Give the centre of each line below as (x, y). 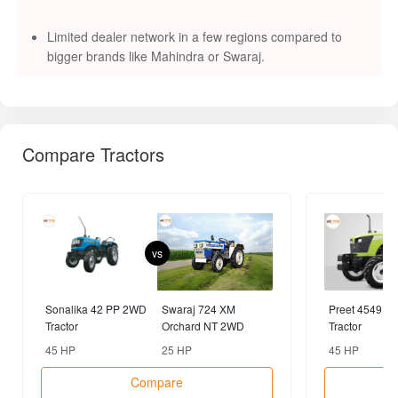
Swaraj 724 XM (198, 114)
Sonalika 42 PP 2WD (96, 114)
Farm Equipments (317, 302)
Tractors (226, 302)
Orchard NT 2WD (203, 131)
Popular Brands (83, 306)
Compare (157, 186)
